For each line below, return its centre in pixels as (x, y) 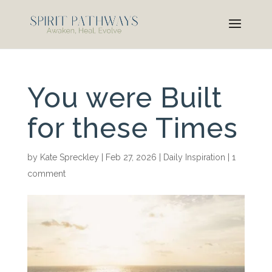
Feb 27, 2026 (131, 157)
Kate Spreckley (69, 157)
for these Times (132, 128)
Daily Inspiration (194, 157)
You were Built (124, 98)
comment (46, 174)
